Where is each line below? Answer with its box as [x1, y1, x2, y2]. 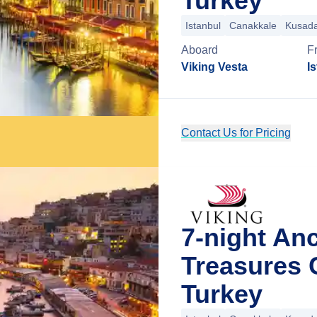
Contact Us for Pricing [181, 127, 291, 139]
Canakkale [229, 20, 277, 31]
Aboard [181, 44, 218, 56]
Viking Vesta [181, 61, 248, 73]
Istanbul [185, 20, 221, 31]
